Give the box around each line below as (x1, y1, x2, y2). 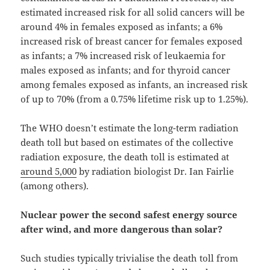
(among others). (20, 180, 89, 192)
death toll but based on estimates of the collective (20, 136, 234, 149)
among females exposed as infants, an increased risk (20, 78, 248, 91)
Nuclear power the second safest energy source (20, 209, 238, 221)
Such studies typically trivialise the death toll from (20, 252, 239, 265)
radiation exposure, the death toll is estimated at (20, 151, 230, 163)
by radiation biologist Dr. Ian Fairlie (77, 165, 234, 178)
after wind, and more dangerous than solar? (20, 223, 223, 236)
